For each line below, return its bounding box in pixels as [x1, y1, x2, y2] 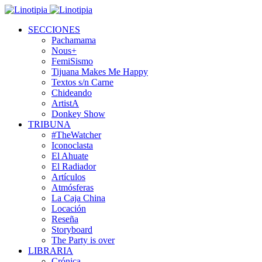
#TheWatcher [51, 130, 101, 140]
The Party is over [51, 235, 115, 245]
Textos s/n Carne [51, 77, 113, 87]
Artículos [51, 172, 85, 182]
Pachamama [51, 35, 96, 45]
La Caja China [51, 193, 105, 203]
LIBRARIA [28, 246, 73, 256]
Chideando [51, 88, 92, 98]
